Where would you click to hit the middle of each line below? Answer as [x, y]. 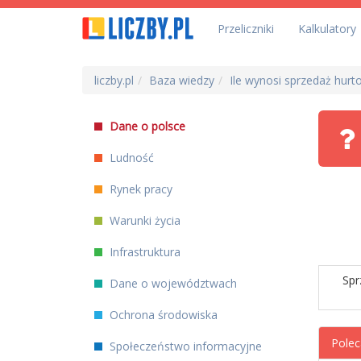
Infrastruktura [143, 252]
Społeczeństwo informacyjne [184, 346]
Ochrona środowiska [162, 315]
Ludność [130, 158]
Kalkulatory [327, 29]
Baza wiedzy [182, 80]
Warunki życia [143, 220]
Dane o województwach [172, 283]
